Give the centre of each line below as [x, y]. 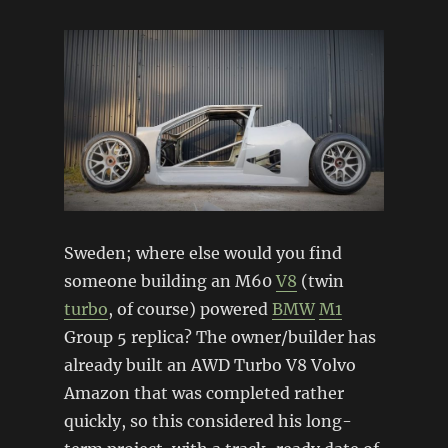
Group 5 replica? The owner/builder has [219, 336]
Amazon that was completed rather [203, 392]
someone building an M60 [169, 280]
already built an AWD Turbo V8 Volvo [209, 364]
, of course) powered [189, 308]
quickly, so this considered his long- [207, 420]
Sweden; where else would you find [202, 252]
